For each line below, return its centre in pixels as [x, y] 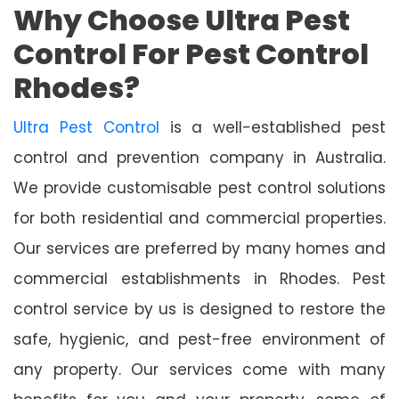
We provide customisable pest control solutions [199, 187]
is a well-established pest [273, 127]
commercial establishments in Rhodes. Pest [199, 278]
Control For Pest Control [191, 53]
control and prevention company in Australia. [199, 157]
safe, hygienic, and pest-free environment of [199, 339]
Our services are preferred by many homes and [199, 248]
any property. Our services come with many [199, 369]
